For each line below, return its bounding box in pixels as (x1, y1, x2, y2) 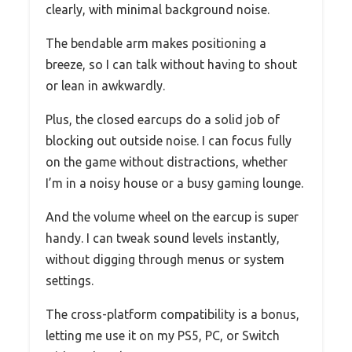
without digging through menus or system (46, 252, 284, 267)
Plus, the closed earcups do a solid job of (46, 112, 280, 127)
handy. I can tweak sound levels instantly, (46, 231, 280, 246)
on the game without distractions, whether (46, 155, 288, 170)
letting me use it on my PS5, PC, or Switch (46, 328, 280, 343)
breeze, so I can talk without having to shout (46, 57, 297, 72)
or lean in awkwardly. (46, 79, 165, 93)
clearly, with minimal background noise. (46, 2, 269, 17)
